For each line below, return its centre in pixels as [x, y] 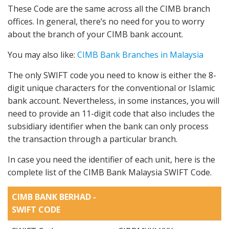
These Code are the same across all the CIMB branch [109, 8]
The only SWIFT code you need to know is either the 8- [112, 75]
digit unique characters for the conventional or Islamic [111, 88]
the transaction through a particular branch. [93, 139]
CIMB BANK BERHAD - [54, 197]
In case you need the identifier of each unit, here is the [111, 159]
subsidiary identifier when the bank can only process [108, 126]
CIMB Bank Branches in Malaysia [140, 54]
